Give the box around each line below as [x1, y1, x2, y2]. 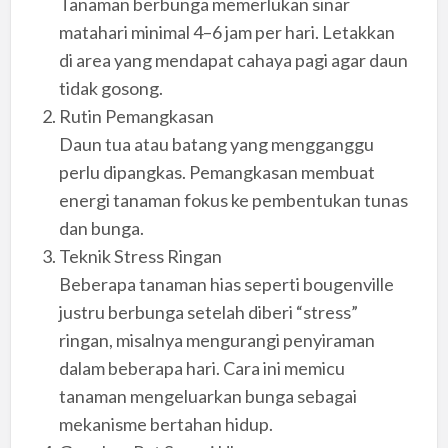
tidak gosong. [58, 77, 163, 100]
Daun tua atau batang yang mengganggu [58, 133, 374, 156]
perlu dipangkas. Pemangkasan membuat [58, 161, 375, 184]
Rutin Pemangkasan [58, 105, 214, 128]
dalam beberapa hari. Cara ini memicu [58, 357, 345, 380]
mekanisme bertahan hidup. [58, 413, 273, 436]
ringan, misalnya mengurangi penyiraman [58, 329, 375, 352]
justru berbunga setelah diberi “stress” [58, 301, 358, 324]
